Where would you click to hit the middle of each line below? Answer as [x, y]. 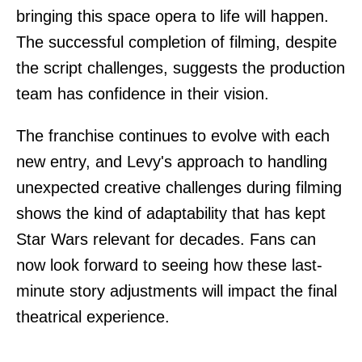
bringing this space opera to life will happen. [173, 16]
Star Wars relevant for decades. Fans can [166, 239]
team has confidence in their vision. [143, 93]
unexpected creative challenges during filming [179, 187]
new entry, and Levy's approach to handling [172, 161]
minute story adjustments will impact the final [177, 290]
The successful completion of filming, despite [177, 42]
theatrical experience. [93, 316]
